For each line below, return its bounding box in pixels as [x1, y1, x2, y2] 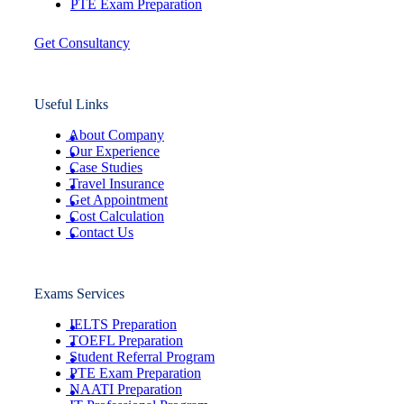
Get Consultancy [34, 34, 130, 50]
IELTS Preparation [69, 316, 177, 332]
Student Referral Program [69, 348, 215, 364]
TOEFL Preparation [69, 332, 183, 348]
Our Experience [69, 142, 160, 159]
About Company [69, 126, 164, 142]
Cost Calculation [69, 207, 164, 224]
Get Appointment [69, 191, 168, 207]
